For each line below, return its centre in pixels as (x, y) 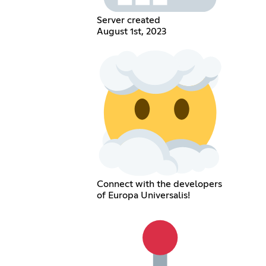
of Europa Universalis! (143, 195)
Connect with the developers (159, 184)
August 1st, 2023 (131, 32)
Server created (128, 20)
